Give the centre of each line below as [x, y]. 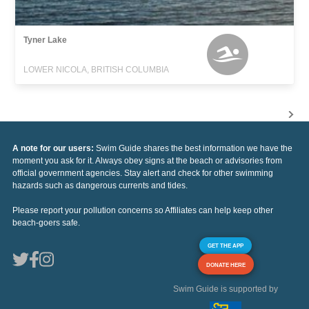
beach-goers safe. [46, 222]
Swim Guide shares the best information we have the [194, 148]
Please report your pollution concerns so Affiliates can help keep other [143, 210]
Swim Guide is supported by [226, 289]
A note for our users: [54, 148]
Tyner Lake [46, 40]
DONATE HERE [226, 265]
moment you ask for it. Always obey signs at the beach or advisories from [147, 160]
